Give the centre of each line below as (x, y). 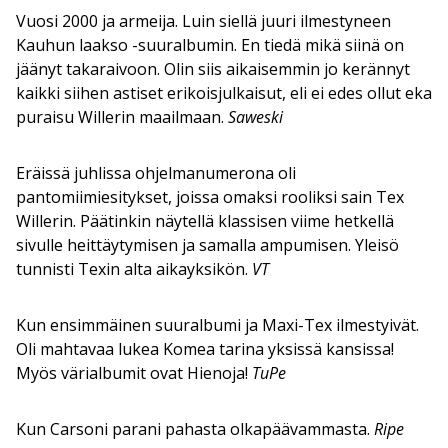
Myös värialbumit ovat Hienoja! (134, 372)
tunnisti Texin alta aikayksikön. (134, 268)
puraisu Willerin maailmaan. (122, 116)
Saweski (255, 116)
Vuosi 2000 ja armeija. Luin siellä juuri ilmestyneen (203, 20)
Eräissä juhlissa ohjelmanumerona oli (156, 172)
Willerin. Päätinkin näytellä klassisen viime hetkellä (205, 220)
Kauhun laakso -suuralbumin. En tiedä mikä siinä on (210, 44)
